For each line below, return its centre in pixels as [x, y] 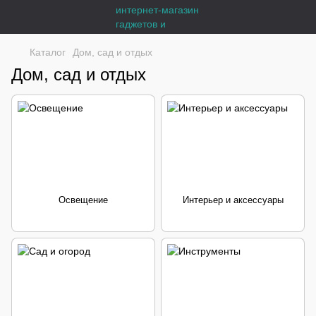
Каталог [48, 52]
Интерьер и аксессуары [233, 200]
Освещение [83, 200]
